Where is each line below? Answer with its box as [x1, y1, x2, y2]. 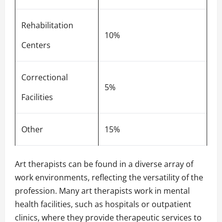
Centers [21, 40, 51, 51]
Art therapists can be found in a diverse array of [15, 159, 193, 170]
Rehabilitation [21, 20, 73, 31]
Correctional [21, 72, 68, 83]
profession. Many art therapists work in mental [15, 185, 190, 197]
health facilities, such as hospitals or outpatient [15, 199, 191, 210]
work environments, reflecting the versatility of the [15, 172, 203, 183]
